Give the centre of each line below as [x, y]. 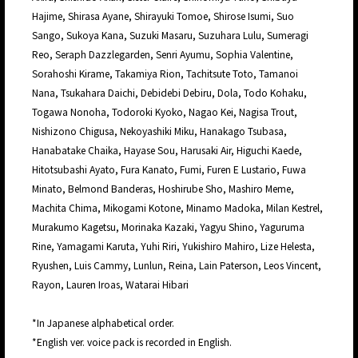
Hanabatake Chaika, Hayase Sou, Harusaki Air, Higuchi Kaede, [167, 150]
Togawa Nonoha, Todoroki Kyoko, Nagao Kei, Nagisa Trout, [165, 112]
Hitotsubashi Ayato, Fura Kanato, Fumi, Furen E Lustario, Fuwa [169, 169]
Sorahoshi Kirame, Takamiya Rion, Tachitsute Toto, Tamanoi [165, 74]
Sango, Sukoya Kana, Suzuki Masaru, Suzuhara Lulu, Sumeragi [170, 35]
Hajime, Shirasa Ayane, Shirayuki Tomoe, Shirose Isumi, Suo [163, 16]
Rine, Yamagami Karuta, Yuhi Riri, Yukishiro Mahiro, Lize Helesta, [173, 246]
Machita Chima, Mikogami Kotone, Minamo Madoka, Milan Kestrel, [177, 208]
